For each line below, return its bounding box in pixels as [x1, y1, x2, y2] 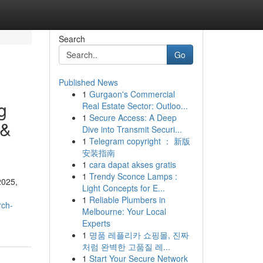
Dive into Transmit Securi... [82, 123, 182, 135]
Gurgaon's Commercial [89, 88, 175, 100]
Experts [82, 217, 110, 229]
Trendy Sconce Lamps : [89, 170, 177, 182]
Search [58, 33, 85, 45]
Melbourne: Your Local [82, 205, 166, 217]
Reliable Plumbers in [89, 194, 166, 205]
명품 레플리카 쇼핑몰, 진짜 [89, 229, 189, 241]
